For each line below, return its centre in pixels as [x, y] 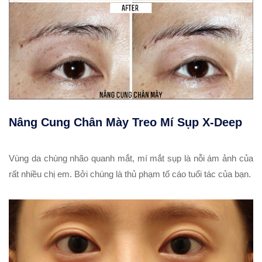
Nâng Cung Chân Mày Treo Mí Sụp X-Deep [125, 123]
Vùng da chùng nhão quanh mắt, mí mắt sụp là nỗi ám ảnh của [131, 158]
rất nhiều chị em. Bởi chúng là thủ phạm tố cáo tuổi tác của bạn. [130, 174]
